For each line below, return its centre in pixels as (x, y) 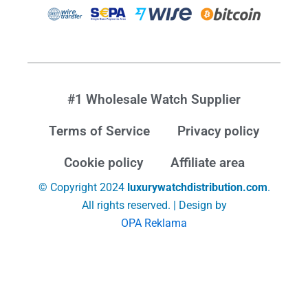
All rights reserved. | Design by (154, 206)
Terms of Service (99, 131)
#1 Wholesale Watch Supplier (154, 100)
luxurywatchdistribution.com (197, 188)
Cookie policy (103, 163)
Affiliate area (207, 163)
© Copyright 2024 (82, 188)
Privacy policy (218, 131)
